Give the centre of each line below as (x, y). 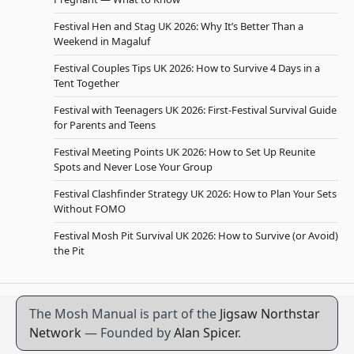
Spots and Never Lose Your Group (133, 167)
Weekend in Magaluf (102, 41)
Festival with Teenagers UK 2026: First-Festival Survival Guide (195, 110)
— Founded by (128, 333)
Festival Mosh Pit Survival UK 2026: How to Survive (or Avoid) (196, 236)
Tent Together (87, 83)
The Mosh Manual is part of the (124, 314)
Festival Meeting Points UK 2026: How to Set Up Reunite (185, 152)
